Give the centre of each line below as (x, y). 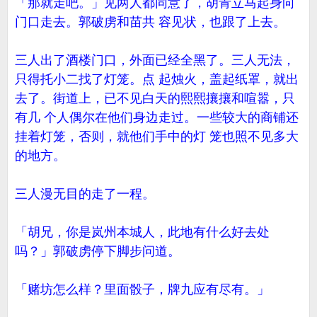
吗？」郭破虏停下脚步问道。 (98, 251)
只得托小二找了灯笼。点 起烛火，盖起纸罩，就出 (157, 79)
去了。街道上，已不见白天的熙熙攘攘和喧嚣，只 (155, 98)
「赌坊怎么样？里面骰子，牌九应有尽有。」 (142, 289)
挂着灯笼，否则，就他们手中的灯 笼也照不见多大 (157, 137)
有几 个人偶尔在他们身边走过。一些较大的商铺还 (157, 117)
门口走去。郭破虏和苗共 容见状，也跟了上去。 (150, 22)
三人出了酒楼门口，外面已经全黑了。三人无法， (155, 60)
